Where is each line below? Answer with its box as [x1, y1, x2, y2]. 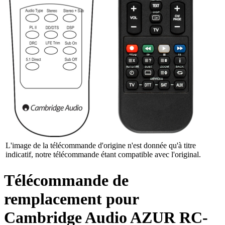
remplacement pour [4, 190, 139, 208]
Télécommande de [4, 171, 129, 190]
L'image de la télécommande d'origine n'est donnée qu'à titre [6, 141, 196, 150]
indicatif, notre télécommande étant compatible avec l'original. [6, 150, 201, 159]
